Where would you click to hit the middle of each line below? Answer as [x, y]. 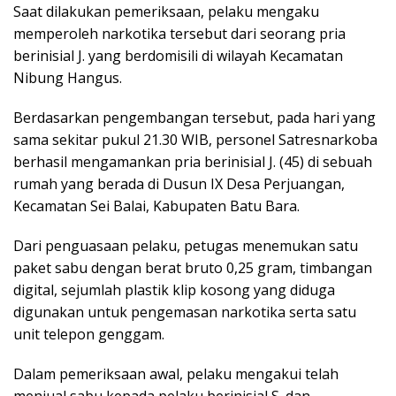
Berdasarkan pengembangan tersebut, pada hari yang [194, 117]
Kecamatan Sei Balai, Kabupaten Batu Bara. [156, 206]
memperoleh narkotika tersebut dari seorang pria [179, 33]
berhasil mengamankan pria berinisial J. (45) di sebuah [193, 161]
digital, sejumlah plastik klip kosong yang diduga [174, 289]
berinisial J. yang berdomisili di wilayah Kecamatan [178, 55]
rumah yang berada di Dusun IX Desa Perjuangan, [179, 183]
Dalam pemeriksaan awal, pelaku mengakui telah [176, 373]
